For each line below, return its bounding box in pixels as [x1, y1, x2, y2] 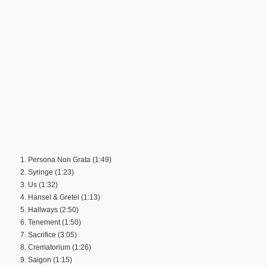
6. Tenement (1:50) [20, 218, 81, 226]
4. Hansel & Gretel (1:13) [20, 193, 100, 201]
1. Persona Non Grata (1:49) [20, 155, 111, 164]
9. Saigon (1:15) [20, 255, 72, 264]
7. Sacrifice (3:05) [20, 230, 77, 239]
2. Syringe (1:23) [20, 167, 74, 176]
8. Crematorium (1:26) [20, 243, 91, 252]
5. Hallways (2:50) [20, 205, 79, 214]
